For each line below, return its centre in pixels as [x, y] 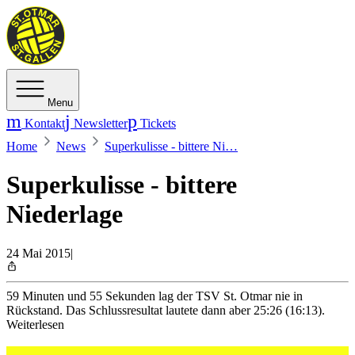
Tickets [157, 123]
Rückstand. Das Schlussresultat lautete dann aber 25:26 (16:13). [166, 310]
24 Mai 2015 [38, 253]
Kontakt [43, 123]
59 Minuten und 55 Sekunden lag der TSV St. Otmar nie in [155, 296]
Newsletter [99, 123]
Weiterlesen [35, 324]
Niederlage [65, 214]
